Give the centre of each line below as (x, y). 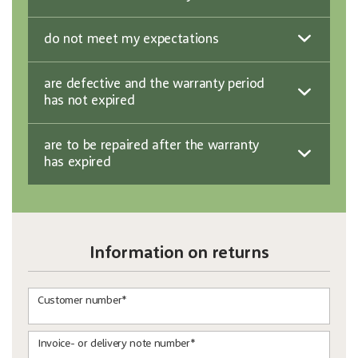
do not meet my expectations (131, 39)
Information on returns (179, 253)
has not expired (89, 101)
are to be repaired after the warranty (152, 145)
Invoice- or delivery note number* (117, 343)
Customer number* (82, 300)
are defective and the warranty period (155, 84)
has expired (78, 162)
